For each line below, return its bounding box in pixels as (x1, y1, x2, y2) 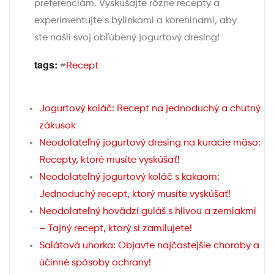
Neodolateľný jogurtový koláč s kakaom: (39, 172, 220, 183)
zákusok (39, 121, 76, 131)
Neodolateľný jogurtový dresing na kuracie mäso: (39, 138, 261, 149)
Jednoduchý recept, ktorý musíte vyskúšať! (39, 190, 231, 200)
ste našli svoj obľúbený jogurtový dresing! (34, 33, 220, 43)
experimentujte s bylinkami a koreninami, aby (34, 16, 237, 26)
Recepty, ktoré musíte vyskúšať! (39, 155, 180, 166)
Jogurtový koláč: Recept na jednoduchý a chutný (39, 104, 261, 114)
